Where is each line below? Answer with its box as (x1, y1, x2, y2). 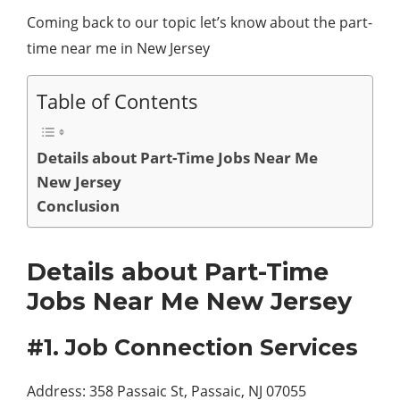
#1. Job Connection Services (27, 334, 358, 361)
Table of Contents (37, 88, 198, 114)
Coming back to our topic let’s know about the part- (27, 12, 372, 32)
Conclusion (37, 196, 120, 216)
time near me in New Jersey (27, 38, 210, 58)
